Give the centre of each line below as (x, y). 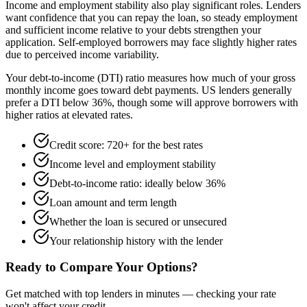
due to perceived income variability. (82, 54)
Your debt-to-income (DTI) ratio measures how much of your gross (150, 77)
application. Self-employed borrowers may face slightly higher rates (151, 42)
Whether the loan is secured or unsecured (138, 221)
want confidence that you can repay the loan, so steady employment (151, 17)
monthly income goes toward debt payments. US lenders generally (149, 90)
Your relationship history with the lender (136, 241)
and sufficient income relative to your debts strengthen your (133, 29)
